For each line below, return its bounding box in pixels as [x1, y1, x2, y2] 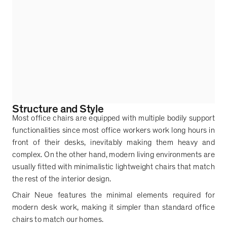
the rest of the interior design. [12, 175, 111, 183]
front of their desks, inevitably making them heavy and [12, 138, 215, 147]
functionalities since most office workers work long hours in [12, 126, 215, 135]
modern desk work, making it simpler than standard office [12, 203, 215, 212]
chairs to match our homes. [12, 215, 104, 224]
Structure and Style [12, 103, 104, 115]
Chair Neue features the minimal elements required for [12, 191, 215, 200]
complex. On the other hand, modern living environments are [12, 150, 215, 159]
